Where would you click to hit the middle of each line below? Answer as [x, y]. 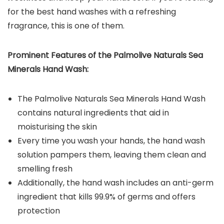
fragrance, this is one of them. [66, 26]
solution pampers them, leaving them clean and [112, 155]
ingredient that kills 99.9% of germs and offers [106, 197]
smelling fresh [45, 169]
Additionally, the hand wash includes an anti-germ [115, 183]
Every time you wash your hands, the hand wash [111, 141]
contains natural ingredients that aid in [93, 113]
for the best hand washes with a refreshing [92, 12]
